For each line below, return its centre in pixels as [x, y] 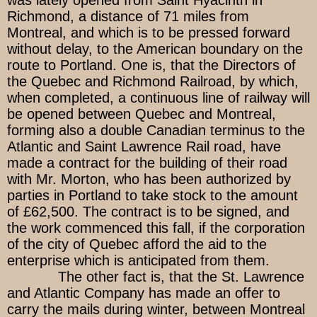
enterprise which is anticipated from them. [138, 261]
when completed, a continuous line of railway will [158, 98]
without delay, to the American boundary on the [155, 49]
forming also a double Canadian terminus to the [156, 131]
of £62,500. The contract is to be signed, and [148, 212]
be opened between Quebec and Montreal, [142, 114]
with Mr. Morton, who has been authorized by [149, 179]
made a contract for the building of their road [147, 163]
